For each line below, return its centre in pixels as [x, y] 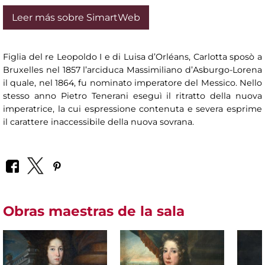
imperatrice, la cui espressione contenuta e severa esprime [132, 109]
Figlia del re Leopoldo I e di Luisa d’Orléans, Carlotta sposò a [132, 57]
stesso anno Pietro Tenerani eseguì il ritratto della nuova [132, 96]
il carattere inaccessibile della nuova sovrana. [98, 122]
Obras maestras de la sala [94, 211]
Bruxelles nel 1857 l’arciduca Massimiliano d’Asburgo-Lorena [132, 70]
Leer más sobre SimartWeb [76, 18]
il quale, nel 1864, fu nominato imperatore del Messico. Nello [132, 83]
